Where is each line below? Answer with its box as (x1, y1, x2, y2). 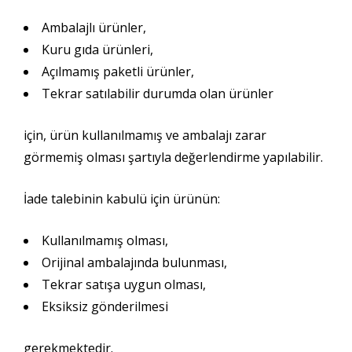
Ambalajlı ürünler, (42, 19, 146, 36)
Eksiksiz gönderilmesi (42, 298, 168, 315)
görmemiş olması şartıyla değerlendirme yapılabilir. (24, 148, 323, 166)
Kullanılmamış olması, (42, 232, 168, 249)
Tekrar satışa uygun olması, (42, 276, 206, 293)
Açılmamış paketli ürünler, (42, 63, 194, 80)
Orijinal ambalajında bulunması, (42, 254, 227, 271)
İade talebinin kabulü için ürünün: (24, 190, 220, 207)
